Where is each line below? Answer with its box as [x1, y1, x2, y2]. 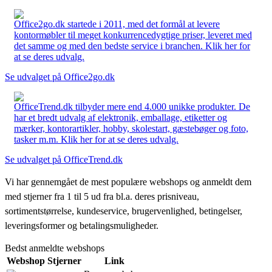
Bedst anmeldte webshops [5, 242, 104, 253]
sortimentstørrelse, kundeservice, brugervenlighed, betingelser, [5, 205, 242, 216]
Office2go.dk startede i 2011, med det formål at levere [14, 18, 220, 29]
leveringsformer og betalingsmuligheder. [5, 220, 158, 231]
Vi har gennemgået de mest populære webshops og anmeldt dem [5, 176, 251, 187]
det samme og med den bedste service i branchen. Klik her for [14, 40, 250, 51]
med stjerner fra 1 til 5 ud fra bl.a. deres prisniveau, [5, 191, 199, 202]
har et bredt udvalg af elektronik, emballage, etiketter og [14, 112, 227, 123]
